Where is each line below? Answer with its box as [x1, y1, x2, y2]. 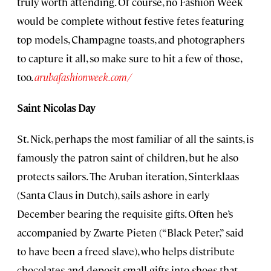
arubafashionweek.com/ [34, 70, 131, 83]
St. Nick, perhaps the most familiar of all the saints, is [17, 131, 253, 145]
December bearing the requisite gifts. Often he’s [17, 206, 233, 220]
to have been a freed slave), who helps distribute [17, 244, 235, 258]
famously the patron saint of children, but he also [17, 150, 238, 164]
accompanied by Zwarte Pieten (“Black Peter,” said [17, 225, 244, 239]
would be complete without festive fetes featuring [17, 13, 244, 27]
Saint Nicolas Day [17, 100, 95, 114]
